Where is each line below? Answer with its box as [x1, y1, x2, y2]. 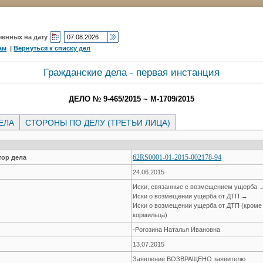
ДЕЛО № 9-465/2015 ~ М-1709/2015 [69, 94, 194, 103]
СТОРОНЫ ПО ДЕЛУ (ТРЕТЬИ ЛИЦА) [23, 117, 173, 127]
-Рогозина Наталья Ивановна [133, 225, 221, 233]
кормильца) [133, 211, 168, 218]
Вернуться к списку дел [14, 44, 91, 52]
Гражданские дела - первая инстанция [43, 66, 220, 78]
